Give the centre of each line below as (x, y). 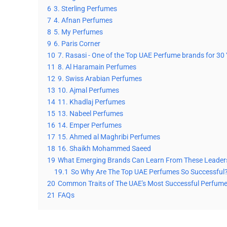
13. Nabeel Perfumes (90, 114)
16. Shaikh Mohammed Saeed (104, 149)
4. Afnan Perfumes (83, 21)
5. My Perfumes (78, 32)
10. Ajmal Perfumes (88, 90)
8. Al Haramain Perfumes (97, 67)
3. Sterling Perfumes (85, 9)
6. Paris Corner (77, 44)
